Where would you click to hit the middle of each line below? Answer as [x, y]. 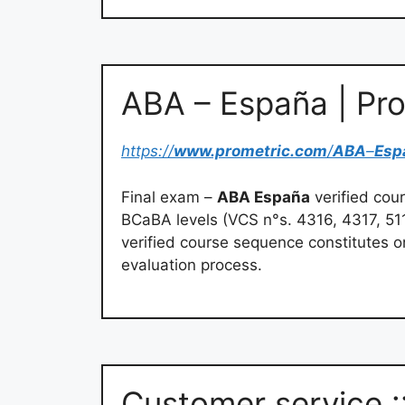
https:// [147, 151]
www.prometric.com [250, 151]
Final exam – [169, 197]
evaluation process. [192, 264]
